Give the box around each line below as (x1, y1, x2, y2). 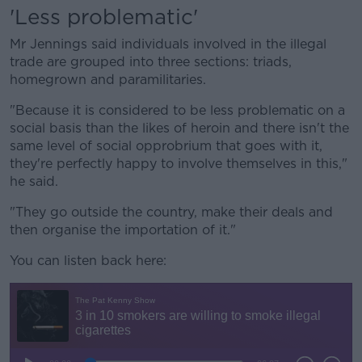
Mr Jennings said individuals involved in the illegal (10, 36, 326, 52)
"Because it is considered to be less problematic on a (10, 103, 345, 118)
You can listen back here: (10, 253, 166, 268)
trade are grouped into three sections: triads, (10, 54, 292, 69)
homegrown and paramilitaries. (10, 72, 206, 87)
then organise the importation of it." (10, 222, 236, 238)
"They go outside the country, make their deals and (10, 204, 333, 220)
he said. (10, 174, 58, 189)
